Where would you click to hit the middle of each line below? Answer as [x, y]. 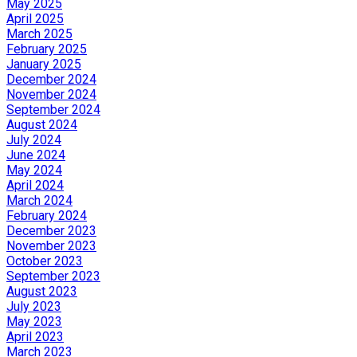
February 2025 [47, 49]
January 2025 [44, 64]
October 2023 [45, 261]
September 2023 [53, 276]
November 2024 [51, 94]
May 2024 [34, 170]
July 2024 [34, 139]
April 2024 [35, 185]
